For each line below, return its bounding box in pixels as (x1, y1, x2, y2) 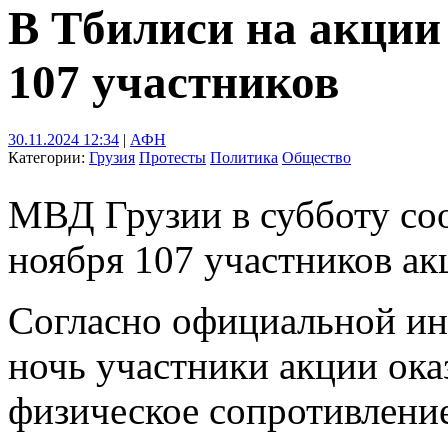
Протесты (139, 148, 206, 166)
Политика (210, 148, 278, 166)
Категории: (8, 148, 89, 166)
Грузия (89, 148, 135, 166)
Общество (282, 148, 351, 166)
